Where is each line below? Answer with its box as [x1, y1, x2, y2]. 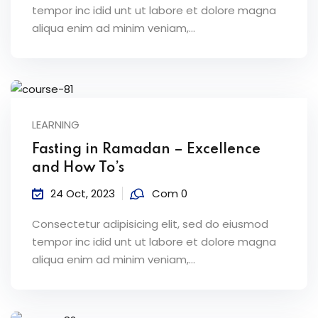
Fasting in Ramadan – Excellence [32, 143, 261, 158]
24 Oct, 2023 [50, 186, 115, 202]
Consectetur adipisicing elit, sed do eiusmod [32, 216, 268, 232]
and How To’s [32, 161, 124, 176]
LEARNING [32, 117, 79, 133]
